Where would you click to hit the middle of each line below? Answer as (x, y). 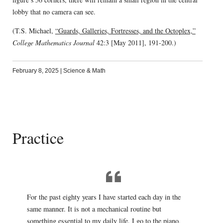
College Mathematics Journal (53, 42)
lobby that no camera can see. (54, 11)
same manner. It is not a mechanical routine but (94, 209)
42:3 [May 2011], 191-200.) (135, 42)
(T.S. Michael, (34, 30)
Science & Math (84, 70)
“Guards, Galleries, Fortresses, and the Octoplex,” (125, 30)
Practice (38, 137)
